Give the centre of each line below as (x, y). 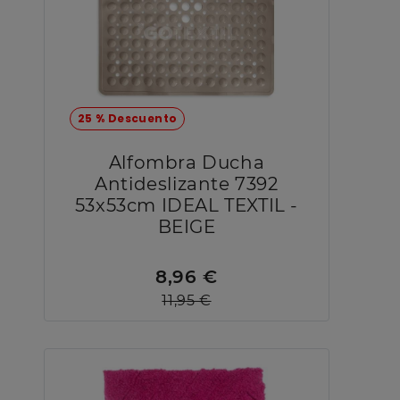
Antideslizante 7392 (187, 184)
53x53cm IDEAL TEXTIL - (187, 206)
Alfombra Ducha (187, 163)
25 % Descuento (127, 119)
